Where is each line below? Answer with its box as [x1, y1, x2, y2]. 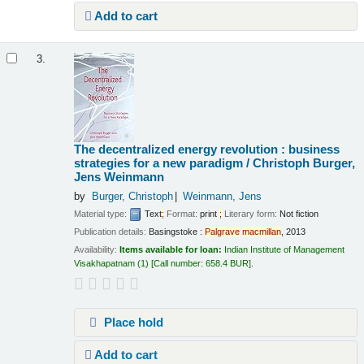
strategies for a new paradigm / [74, 156, 253, 171]
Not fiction [279, 208, 319, 219]
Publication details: [74, 227, 149, 237]
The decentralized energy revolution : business [74, 142, 340, 157]
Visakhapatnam [74, 258, 136, 269]
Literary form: [222, 208, 280, 219]
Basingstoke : [149, 227, 203, 237]
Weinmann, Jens [182, 191, 262, 203]
